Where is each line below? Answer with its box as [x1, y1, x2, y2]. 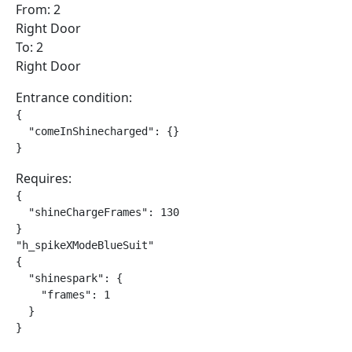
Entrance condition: [16, 89, 132, 106]
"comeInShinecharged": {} [16, 125, 179, 137]
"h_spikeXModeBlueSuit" [16, 239, 154, 251]
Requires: [16, 170, 71, 187]
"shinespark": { [16, 272, 123, 284]
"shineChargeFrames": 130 [16, 206, 179, 218]
